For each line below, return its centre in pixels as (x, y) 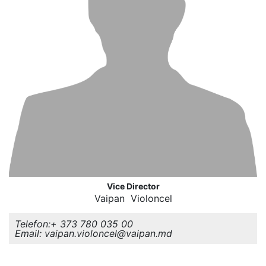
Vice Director (133, 186)
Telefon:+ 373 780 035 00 (74, 224)
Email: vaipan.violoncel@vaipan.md (94, 233)
